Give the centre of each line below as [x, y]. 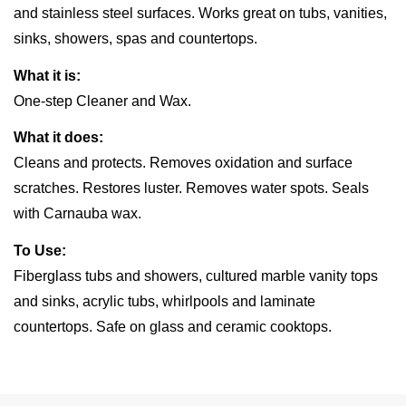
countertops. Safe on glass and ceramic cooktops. [173, 326]
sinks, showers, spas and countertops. [135, 39]
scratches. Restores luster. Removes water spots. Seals [191, 188]
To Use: [40, 250]
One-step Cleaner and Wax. [102, 101]
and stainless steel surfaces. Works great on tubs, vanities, [200, 14]
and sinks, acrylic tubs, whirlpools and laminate [164, 301]
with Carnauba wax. [77, 214]
